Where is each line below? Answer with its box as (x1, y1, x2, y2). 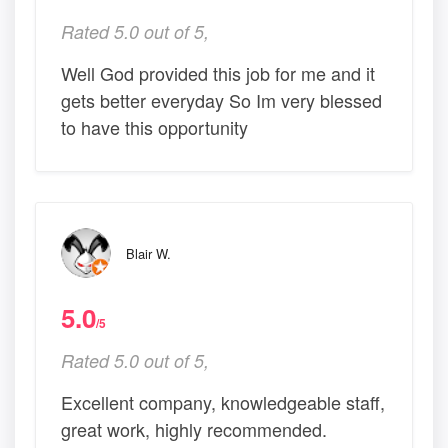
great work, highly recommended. (61, 416, 327, 443)
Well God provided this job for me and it (61, 60, 375, 87)
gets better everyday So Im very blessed (61, 87, 382, 114)
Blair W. (126, 244, 171, 264)
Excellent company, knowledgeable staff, (61, 389, 385, 416)
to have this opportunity (61, 114, 248, 141)
